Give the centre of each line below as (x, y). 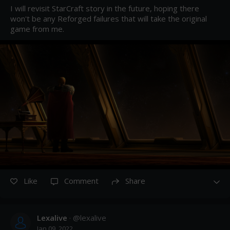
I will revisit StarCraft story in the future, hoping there (105, 8)
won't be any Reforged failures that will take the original (109, 18)
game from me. (37, 29)
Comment (81, 181)
